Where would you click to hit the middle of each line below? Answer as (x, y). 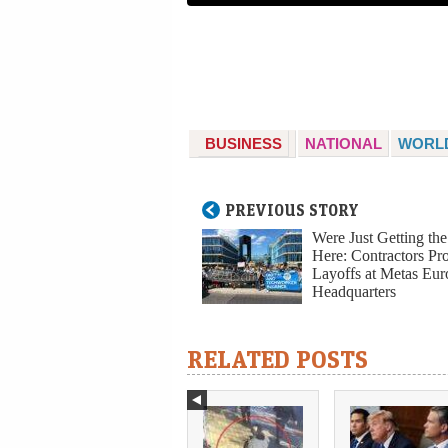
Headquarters (354, 292)
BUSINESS (243, 144)
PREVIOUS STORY (292, 210)
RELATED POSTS (277, 359)
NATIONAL (343, 144)
